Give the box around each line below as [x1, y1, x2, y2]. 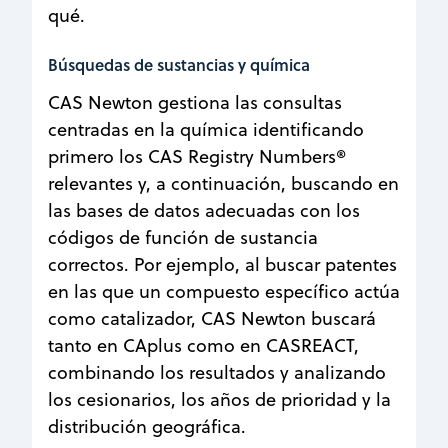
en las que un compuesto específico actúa [48, 278, 400, 304]
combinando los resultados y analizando [48, 359, 386, 385]
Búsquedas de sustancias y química [48, 52, 310, 76]
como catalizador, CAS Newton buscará [48, 305, 376, 331]
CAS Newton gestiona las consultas [48, 89, 342, 115]
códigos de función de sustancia [48, 224, 318, 250]
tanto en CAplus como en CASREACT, [48, 332, 359, 358]
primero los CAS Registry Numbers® [48, 143, 346, 169]
